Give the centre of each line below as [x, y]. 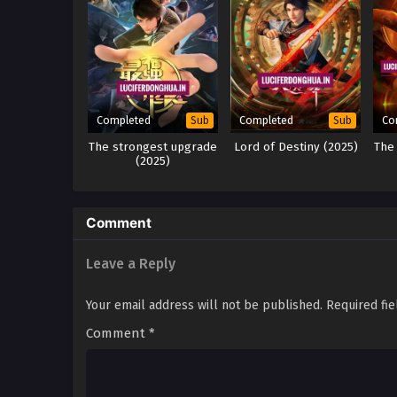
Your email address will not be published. [204, 305]
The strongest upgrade [153, 147]
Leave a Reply [131, 263]
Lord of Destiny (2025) [296, 147]
